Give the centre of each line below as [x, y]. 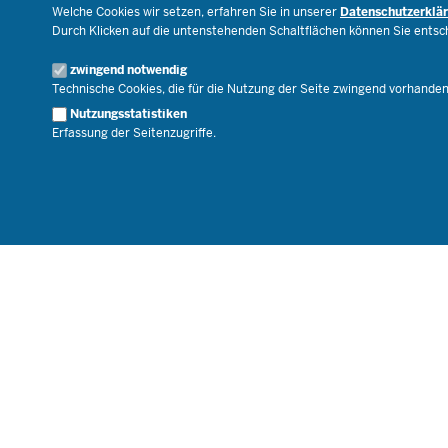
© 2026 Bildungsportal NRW [133, 175]
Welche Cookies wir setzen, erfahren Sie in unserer [196, 11]
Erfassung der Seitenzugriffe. [134, 133]
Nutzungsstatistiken [128, 113]
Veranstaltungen [370, 27]
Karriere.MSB [361, 77]
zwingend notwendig [128, 69]
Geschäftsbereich [372, 52]
